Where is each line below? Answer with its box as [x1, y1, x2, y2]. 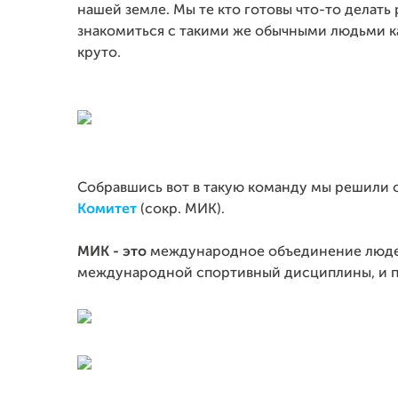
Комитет [77, 203, 137, 217]
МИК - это [77, 245, 150, 259]
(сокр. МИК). [137, 203, 228, 217]
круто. [77, 46, 124, 60]
